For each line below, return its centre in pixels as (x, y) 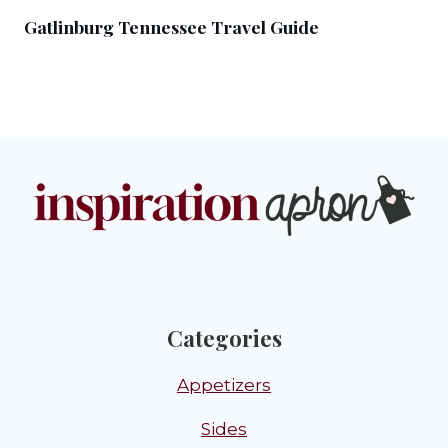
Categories (224, 337)
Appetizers (224, 384)
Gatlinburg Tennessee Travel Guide (171, 26)
